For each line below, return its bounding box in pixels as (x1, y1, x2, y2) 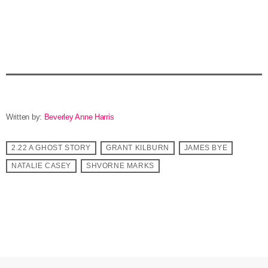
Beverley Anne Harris (44, 112, 118, 122)
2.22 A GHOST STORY (11, 144, 91, 153)
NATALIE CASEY (11, 162, 71, 170)
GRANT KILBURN (105, 144, 169, 153)
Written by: (6, 112, 44, 122)
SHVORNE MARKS (86, 162, 154, 170)
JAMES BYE (184, 144, 228, 153)
